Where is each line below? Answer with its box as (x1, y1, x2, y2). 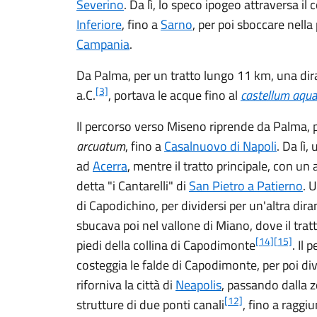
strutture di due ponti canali (76, 295, 224, 314)
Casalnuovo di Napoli (164, 137, 277, 156)
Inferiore (76, 15, 122, 34)
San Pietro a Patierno (189, 176, 303, 195)
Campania (76, 35, 129, 54)
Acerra (93, 156, 127, 175)
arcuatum (76, 137, 125, 156)
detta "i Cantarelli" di (76, 176, 189, 195)
